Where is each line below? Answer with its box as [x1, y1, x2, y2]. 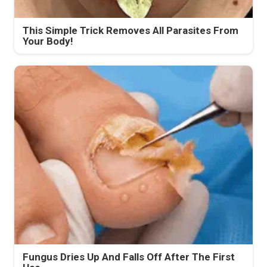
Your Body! [23, 35, 73, 47]
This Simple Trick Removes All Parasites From [23, 24, 238, 36]
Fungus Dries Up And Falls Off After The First [23, 251, 235, 263]
